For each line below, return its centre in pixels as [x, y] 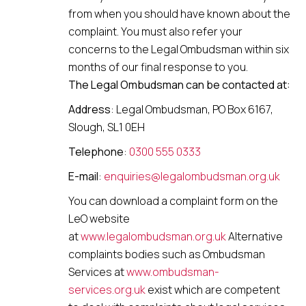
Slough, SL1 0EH [107, 127]
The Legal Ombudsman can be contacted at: [179, 85]
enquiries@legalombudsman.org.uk [192, 176]
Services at [97, 272]
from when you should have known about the [179, 14]
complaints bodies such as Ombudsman [167, 254]
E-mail [83, 176]
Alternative [254, 236]
